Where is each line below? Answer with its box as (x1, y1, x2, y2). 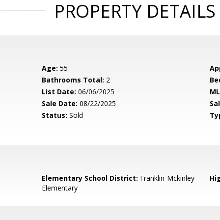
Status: (42, 110, 68, 120)
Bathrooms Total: (42, 75, 105, 84)
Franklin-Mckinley (138, 173, 195, 183)
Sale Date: (42, 99, 78, 108)
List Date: (42, 87, 77, 96)
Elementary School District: (42, 173, 138, 183)
